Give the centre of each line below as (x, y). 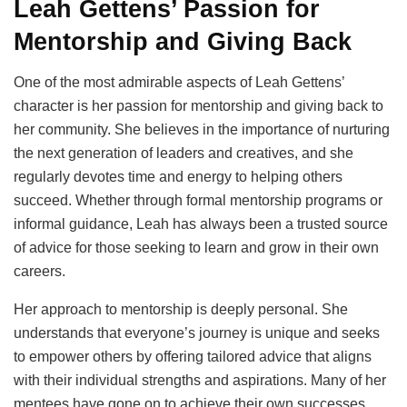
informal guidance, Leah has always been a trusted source (201, 223)
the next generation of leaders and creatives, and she (184, 153)
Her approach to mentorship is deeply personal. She (181, 309)
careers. (40, 271)
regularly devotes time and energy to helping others (178, 176)
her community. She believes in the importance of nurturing (202, 129)
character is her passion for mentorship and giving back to (199, 105)
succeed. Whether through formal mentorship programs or (198, 200)
